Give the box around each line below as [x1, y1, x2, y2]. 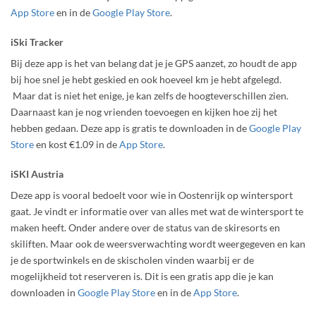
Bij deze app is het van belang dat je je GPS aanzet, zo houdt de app [11, 56, 297, 69]
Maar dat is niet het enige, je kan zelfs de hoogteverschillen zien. [11, 89, 288, 102]
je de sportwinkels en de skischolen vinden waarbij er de [11, 253, 254, 266]
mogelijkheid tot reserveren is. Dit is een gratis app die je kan [11, 269, 274, 282]
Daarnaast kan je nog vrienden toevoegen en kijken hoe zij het [11, 105, 277, 118]
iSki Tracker [11, 35, 63, 48]
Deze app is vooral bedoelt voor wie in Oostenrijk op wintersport [11, 188, 293, 201]
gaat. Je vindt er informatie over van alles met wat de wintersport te [11, 205, 303, 217]
